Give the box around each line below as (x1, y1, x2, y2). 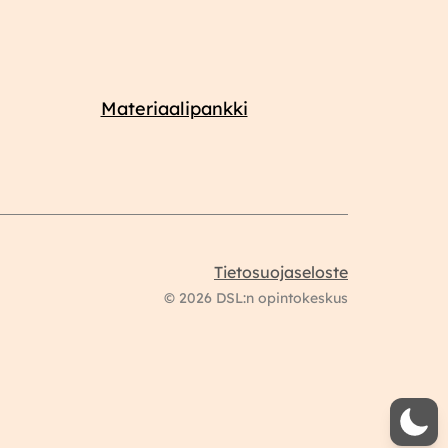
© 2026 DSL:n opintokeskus (164, 289, 348, 308)
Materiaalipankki (100, 97, 248, 121)
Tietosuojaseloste (214, 262, 348, 283)
